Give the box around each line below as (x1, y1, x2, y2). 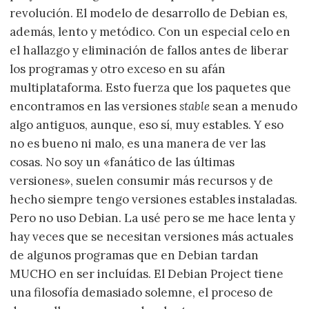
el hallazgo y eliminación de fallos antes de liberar (10, 43, 289, 59)
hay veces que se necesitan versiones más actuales (10, 229, 294, 245)
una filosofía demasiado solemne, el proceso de (10, 285, 274, 301)
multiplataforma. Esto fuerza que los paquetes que (10, 80, 292, 96)
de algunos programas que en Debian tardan (10, 248, 259, 263)
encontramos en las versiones (10, 99, 180, 114)
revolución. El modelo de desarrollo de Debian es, (10, 6, 288, 21)
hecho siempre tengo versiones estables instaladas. (10, 192, 298, 208)
